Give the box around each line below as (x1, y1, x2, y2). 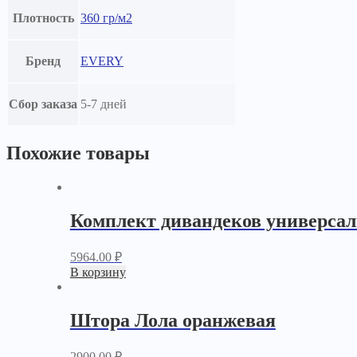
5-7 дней (80, 97, 127, 112)
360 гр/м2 (80, 11, 132, 25)
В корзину (69, 265, 126, 279)
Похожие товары (6, 143, 150, 164)
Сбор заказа (9, 97, 77, 112)
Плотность (12, 11, 74, 25)
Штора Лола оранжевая (69, 309, 276, 331)
